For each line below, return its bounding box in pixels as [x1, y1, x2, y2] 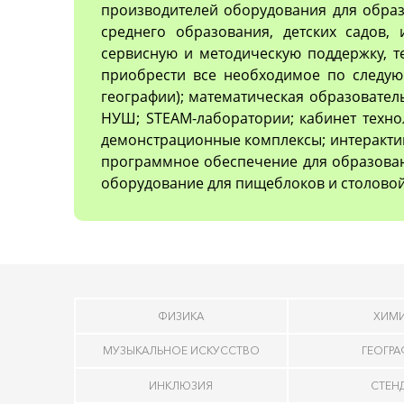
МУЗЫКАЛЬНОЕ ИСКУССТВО [102, 344, 260, 358]
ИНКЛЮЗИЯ [149, 378, 214, 392]
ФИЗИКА [158, 308, 205, 323]
